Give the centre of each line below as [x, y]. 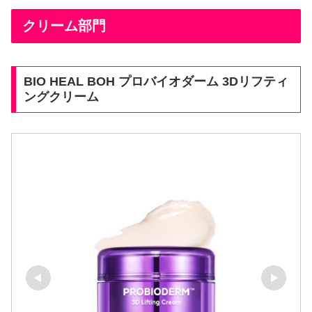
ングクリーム [61, 97]
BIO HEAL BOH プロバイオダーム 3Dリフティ [156, 82]
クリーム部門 [64, 26]
